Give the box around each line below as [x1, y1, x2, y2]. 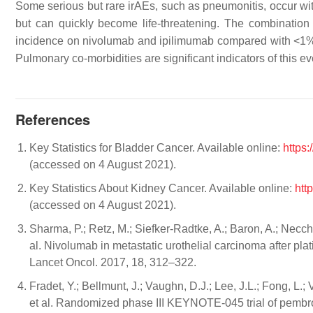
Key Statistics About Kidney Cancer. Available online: [29, 182, 295, 195]
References [15, 109, 90, 130]
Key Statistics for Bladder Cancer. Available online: [29, 142, 283, 154]
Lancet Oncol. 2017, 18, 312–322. [29, 256, 196, 269]
